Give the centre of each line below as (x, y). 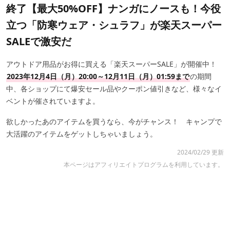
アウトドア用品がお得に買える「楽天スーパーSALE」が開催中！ (115, 64)
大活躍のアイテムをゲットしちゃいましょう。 (82, 133)
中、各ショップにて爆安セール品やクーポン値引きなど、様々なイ (114, 88)
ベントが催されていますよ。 (53, 101)
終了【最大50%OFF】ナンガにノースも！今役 (113, 8)
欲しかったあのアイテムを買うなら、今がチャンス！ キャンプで (114, 121)
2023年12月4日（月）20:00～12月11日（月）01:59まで (98, 76)
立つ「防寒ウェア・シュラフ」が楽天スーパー (114, 25)
